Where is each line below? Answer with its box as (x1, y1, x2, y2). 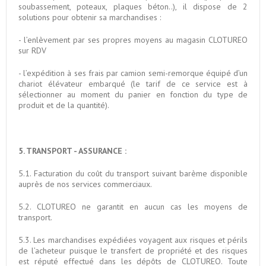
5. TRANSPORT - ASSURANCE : (18, 145, 126, 156)
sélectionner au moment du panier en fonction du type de (18, 88, 248, 100)
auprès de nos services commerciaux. (18, 178, 152, 189)
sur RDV (18, 45, 46, 56)
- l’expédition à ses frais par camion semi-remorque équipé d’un (18, 67, 248, 78)
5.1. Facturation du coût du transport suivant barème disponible (18, 167, 248, 179)
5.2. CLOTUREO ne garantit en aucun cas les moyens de (18, 201, 248, 212)
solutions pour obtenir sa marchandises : (18, 11, 161, 23)
